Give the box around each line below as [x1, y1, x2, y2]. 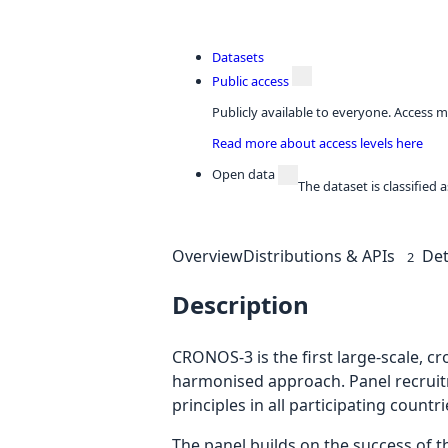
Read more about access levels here [212, 133, 423, 152]
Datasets [212, 48, 264, 67]
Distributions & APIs [243, 244, 395, 267]
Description [172, 288, 309, 322]
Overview [172, 244, 243, 267]
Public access [212, 72, 289, 91]
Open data [212, 164, 275, 183]
